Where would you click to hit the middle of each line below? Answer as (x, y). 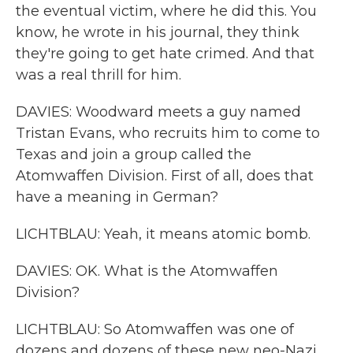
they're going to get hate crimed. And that (165, 54)
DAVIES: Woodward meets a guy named (158, 112)
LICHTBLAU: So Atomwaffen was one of (155, 329)
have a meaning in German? (117, 197)
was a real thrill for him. (98, 75)
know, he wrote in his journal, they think (158, 32)
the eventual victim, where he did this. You (166, 11)
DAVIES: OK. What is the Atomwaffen (147, 271)
